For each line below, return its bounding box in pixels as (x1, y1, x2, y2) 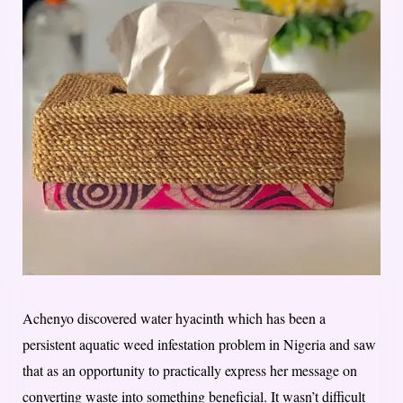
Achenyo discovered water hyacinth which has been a (22, 308, 326, 327)
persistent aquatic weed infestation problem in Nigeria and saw (22, 334, 376, 354)
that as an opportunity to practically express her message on (22, 360, 357, 380)
